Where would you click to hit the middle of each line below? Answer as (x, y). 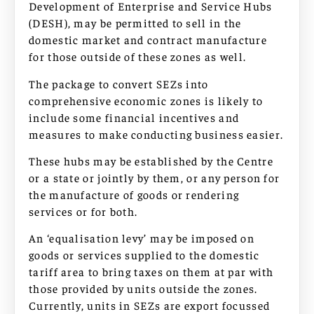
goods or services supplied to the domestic (144, 255)
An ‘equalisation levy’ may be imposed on (142, 238)
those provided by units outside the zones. (143, 288)
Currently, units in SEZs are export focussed (150, 305)
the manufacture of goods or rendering (134, 194)
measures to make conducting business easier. (156, 134)
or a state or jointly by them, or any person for (155, 178)
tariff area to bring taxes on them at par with (151, 272)
